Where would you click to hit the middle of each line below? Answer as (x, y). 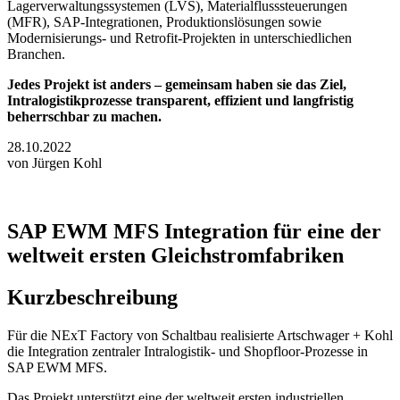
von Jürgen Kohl (54, 162)
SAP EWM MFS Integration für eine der (194, 231)
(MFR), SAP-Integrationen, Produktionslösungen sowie (164, 21)
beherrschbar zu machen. (84, 116)
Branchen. (36, 54)
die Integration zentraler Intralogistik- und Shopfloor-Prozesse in (187, 351)
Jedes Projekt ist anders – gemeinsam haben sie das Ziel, (177, 84)
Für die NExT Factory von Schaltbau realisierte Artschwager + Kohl (200, 335)
